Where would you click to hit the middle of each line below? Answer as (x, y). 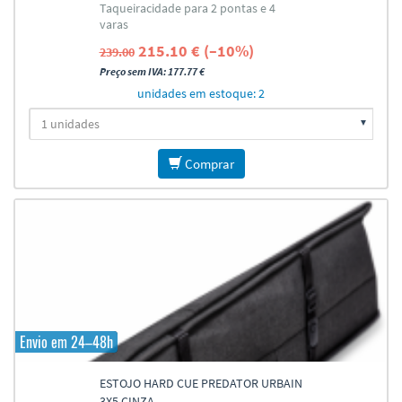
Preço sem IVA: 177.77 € (152, 71)
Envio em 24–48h (66, 342)
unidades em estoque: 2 (201, 93)
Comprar (208, 164)
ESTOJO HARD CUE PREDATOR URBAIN (201, 383)
